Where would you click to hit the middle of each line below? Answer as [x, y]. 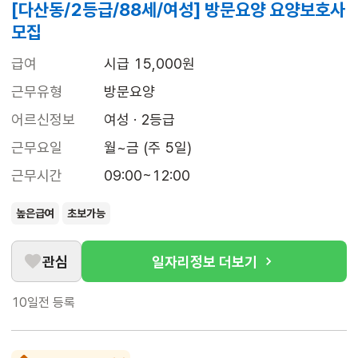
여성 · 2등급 [139, 120]
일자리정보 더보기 [205, 261]
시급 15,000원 [149, 64]
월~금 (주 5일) [148, 148]
